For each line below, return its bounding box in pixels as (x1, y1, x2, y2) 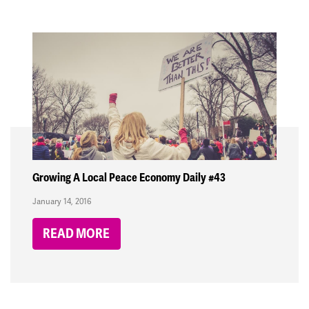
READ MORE (43, 226, 110, 243)
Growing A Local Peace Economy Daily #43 (32, 170, 226, 186)
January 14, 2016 (32, 196, 91, 207)
